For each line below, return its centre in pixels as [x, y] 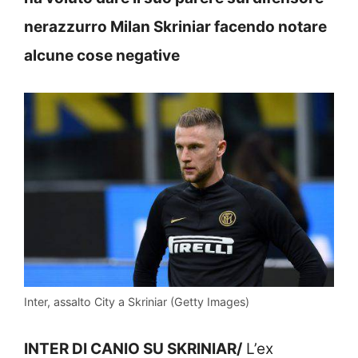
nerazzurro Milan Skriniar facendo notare [175, 26]
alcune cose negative [102, 55]
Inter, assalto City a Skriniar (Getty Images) [137, 301]
